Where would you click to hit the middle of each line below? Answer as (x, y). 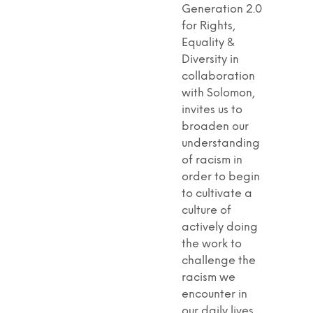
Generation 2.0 (222, 9)
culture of (206, 210)
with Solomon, (218, 93)
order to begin (221, 177)
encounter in (214, 294)
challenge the (219, 261)
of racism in (212, 160)
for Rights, (209, 26)
